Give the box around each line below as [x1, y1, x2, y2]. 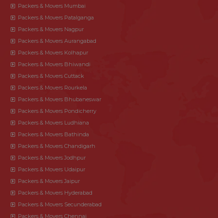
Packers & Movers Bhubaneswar [18, 95, 101, 103]
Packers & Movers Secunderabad [18, 200, 102, 208]
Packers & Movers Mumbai [18, 2, 86, 9]
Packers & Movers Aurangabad [18, 37, 96, 44]
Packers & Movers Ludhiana [18, 119, 89, 126]
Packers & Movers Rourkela [18, 84, 87, 91]
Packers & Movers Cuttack [18, 72, 84, 79]
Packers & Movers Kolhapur [18, 49, 88, 56]
